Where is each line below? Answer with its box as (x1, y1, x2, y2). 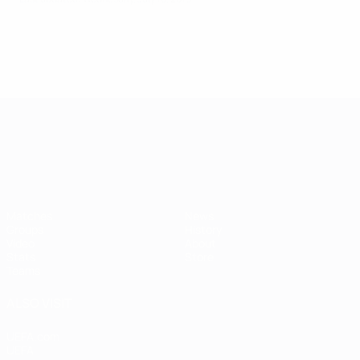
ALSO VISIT (6, 294, 72, 312)
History (185, 222, 222, 237)
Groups (6, 222, 43, 237)
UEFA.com (6, 329, 59, 344)
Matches (6, 208, 52, 223)
